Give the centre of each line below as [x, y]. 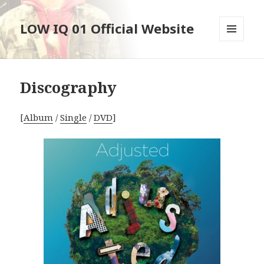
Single [74, 118]
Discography [69, 88]
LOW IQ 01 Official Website [107, 29]
